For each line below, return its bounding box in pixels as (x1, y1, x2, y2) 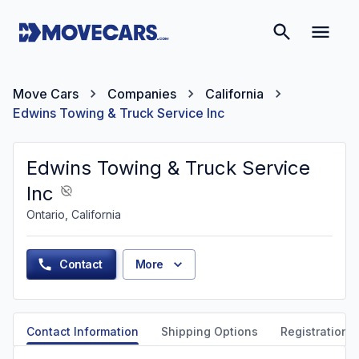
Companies (107, 86, 176, 102)
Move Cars (13, 86, 79, 102)
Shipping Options (161, 325, 258, 338)
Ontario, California (26, 208, 121, 221)
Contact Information (26, 325, 139, 338)
